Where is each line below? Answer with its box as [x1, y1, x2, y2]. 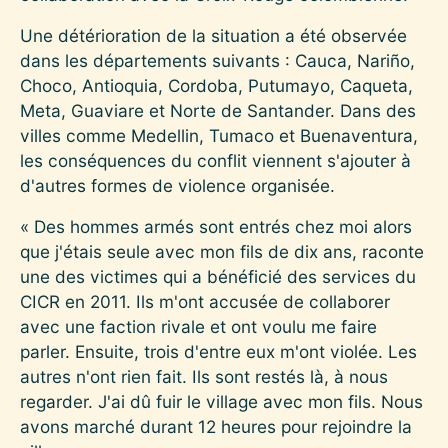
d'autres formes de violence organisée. [20, 174, 350, 196]
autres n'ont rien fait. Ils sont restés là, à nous [20, 365, 388, 387]
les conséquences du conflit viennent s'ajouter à [20, 149, 411, 171]
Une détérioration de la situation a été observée [20, 24, 407, 46]
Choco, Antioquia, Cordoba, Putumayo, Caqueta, [20, 74, 413, 96]
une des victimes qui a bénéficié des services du [20, 265, 416, 287]
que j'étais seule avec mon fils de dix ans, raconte [20, 240, 424, 262]
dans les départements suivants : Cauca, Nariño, [20, 49, 415, 71]
